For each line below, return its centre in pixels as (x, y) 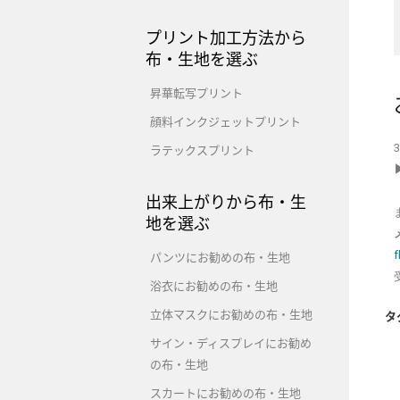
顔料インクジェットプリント (225, 121)
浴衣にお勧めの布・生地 (214, 286)
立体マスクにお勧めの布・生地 (231, 314)
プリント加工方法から (226, 37)
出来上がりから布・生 (226, 202)
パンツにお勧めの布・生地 (220, 257)
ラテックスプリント (202, 150)
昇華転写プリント (196, 93)
